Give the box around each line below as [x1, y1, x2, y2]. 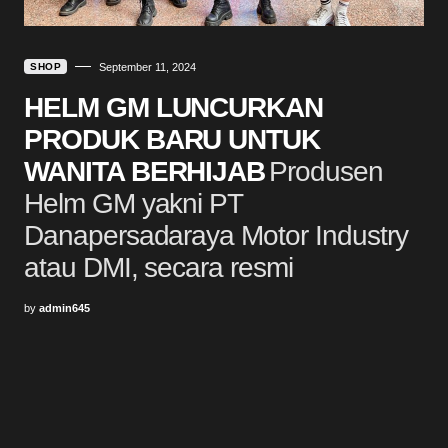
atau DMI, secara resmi [24, 251, 293, 283]
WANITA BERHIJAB [24, 155, 266, 187]
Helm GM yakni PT [24, 187, 243, 219]
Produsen [269, 155, 383, 187]
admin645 [39, 301, 90, 314]
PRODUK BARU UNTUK [24, 123, 321, 155]
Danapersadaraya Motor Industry [24, 219, 408, 251]
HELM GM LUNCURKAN [24, 91, 324, 123]
